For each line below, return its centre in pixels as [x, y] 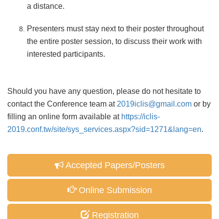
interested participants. [66, 54]
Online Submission [114, 190]
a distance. [46, 6]
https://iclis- [141, 117]
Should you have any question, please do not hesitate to [104, 91]
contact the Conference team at [62, 104]
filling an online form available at [64, 117]
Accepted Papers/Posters [114, 165]
